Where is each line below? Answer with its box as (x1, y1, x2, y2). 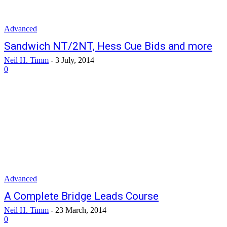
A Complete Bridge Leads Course (4, 190, 159, 202)
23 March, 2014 (55, 206, 106, 214)
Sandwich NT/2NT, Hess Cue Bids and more (4, 40, 212, 52)
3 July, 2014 (55, 56, 94, 64)
